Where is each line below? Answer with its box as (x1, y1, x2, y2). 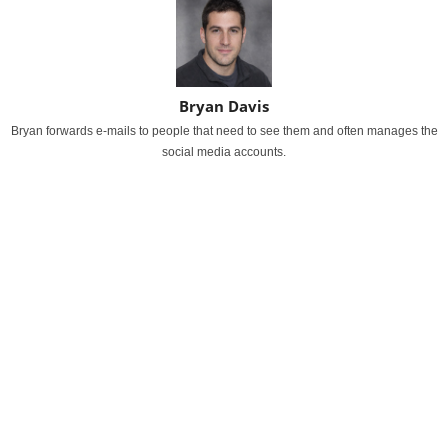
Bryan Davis (179, 96, 269, 116)
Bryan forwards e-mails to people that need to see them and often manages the (10, 124, 438, 138)
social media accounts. (162, 145, 286, 159)
